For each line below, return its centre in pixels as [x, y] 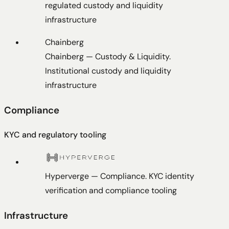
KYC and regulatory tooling [55, 135]
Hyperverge [67, 176]
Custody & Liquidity [132, 56]
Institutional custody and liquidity [108, 71]
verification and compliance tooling [111, 191]
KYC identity [171, 176]
